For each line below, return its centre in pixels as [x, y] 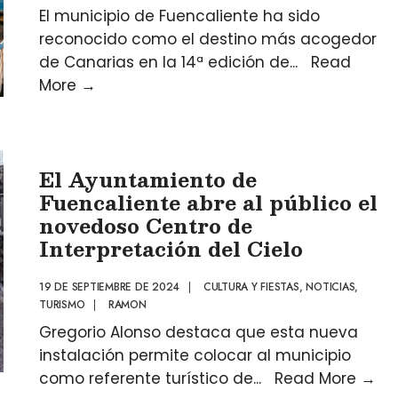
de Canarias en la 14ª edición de [164, 62]
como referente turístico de [146, 378]
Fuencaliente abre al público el [208, 202]
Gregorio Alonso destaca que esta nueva [199, 332]
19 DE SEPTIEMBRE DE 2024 [110, 287]
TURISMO [62, 305]
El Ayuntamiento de [148, 179]
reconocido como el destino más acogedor [208, 39]
